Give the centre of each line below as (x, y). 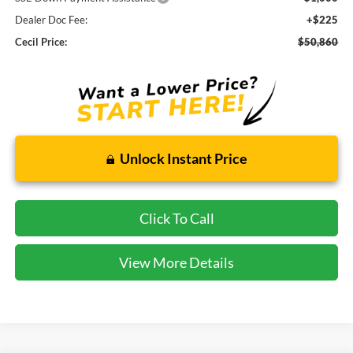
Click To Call (176, 219)
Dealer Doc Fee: (51, 20)
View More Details (176, 263)
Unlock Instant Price (183, 159)
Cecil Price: (41, 42)
